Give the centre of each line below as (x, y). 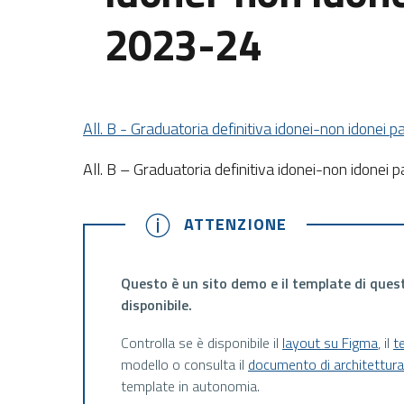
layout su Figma (330, 343)
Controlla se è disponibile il (201, 343)
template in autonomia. (190, 386)
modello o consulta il (184, 365)
